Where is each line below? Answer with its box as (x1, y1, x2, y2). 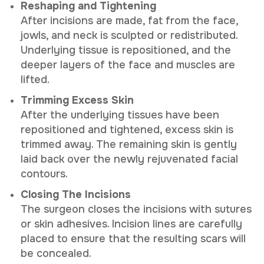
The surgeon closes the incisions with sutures (21, 202, 252, 216)
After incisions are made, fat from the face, (21, 14, 238, 27)
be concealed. (21, 246, 91, 260)
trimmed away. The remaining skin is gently (21, 137, 237, 151)
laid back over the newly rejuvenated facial (21, 152, 238, 166)
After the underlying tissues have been (21, 108, 219, 121)
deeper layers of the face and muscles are (21, 58, 235, 71)
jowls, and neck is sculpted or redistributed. (21, 28, 237, 42)
